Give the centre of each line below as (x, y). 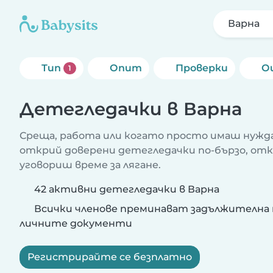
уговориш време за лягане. (90, 165)
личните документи (76, 223)
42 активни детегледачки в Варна (127, 189)
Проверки (201, 68)
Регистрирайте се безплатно (110, 257)
